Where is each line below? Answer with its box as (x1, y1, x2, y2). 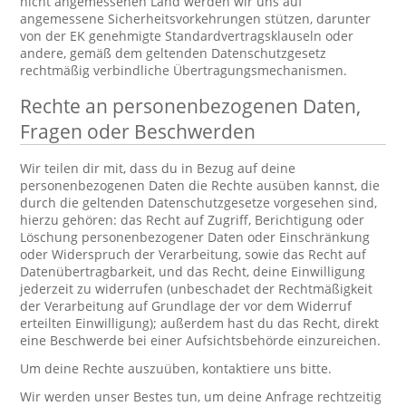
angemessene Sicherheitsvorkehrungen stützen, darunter (20, 10, 372, 27)
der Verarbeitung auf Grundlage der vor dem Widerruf (20, 297, 353, 314)
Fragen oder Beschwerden (20, 119, 256, 144)
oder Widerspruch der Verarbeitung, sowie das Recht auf (20, 246, 367, 263)
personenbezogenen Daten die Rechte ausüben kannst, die (20, 177, 381, 194)
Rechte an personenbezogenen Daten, (20, 93, 362, 119)
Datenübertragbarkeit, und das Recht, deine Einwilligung (20, 263, 366, 280)
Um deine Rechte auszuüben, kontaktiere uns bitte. (20, 360, 333, 377)
